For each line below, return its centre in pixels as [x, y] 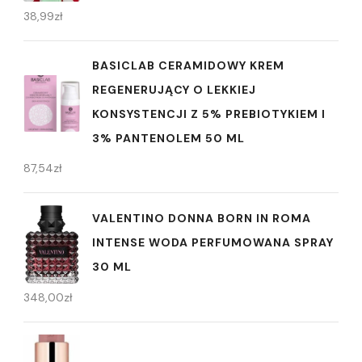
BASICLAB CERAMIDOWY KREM [188, 65]
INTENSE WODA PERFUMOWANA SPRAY [213, 243]
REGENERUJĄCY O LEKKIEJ [174, 89]
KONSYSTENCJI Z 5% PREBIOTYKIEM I [209, 114]
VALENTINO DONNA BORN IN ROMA [202, 219]
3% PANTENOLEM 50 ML [168, 138]
